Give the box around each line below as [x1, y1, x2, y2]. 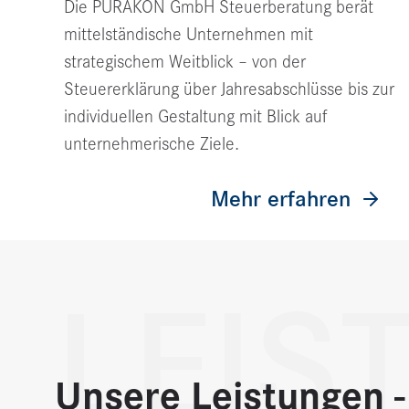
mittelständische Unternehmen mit [64, 24, 313, 46]
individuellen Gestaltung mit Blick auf [64, 106, 327, 128]
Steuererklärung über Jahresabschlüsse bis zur [64, 79, 394, 100]
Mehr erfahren [211, 185, 351, 214]
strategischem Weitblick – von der [64, 51, 306, 73]
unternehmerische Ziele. [64, 133, 239, 155]
